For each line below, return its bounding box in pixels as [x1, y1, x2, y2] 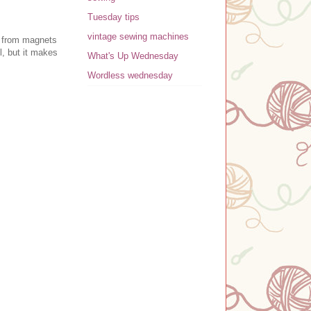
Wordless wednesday [87, 70, 173, 81]
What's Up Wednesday [87, 51, 178, 62]
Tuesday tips [87, 12, 140, 23]
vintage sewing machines [87, 31, 189, 42]
